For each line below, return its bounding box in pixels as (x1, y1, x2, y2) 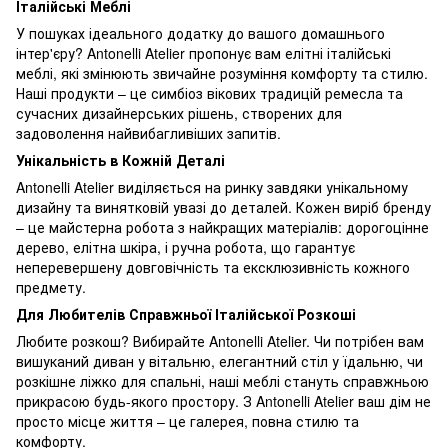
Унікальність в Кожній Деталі (16, 150, 225, 171)
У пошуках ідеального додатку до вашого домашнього (16, 23, 385, 44)
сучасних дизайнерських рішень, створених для (16, 103, 342, 124)
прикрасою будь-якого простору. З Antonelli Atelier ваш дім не (16, 391, 431, 412)
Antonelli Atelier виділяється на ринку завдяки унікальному (16, 177, 408, 198)
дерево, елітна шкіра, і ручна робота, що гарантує (16, 237, 355, 258)
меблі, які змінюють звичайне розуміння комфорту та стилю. (16, 63, 428, 84)
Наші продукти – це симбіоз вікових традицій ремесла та (16, 83, 403, 104)
